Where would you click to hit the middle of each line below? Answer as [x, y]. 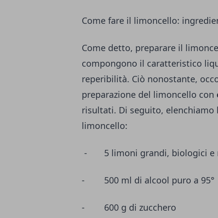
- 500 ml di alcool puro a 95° [148, 180]
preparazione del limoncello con [148, 95]
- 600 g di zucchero [129, 208]
